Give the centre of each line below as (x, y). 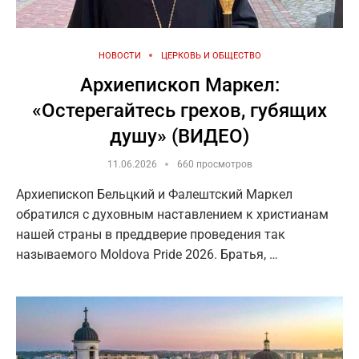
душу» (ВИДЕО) (179, 136)
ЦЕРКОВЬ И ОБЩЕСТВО (211, 55)
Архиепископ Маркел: (179, 85)
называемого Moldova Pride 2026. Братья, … (147, 254)
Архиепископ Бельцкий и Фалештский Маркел (154, 194)
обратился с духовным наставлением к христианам (172, 214)
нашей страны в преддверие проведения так (151, 234)
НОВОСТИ (119, 55)
